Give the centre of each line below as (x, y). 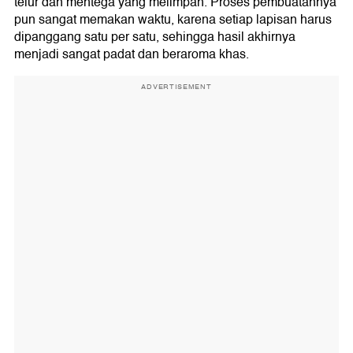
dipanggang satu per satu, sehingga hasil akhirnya (155, 37)
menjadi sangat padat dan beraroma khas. (132, 55)
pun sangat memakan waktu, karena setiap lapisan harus (173, 20)
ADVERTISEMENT (176, 87)
